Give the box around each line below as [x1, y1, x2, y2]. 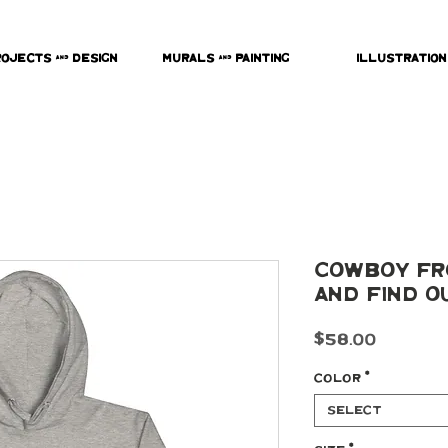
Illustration [355, 54, 446, 64]
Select [327, 405, 382, 416]
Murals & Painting [162, 54, 289, 64]
